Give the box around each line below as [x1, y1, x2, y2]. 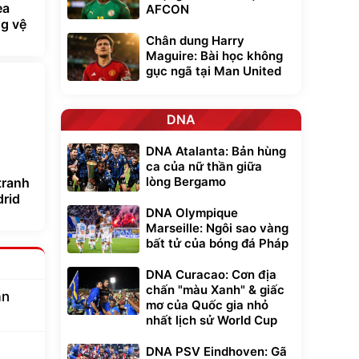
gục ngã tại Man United [146, 63, 281, 79]
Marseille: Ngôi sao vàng [146, 220, 288, 236]
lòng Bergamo [146, 174, 226, 189]
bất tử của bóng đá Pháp [146, 236, 288, 251]
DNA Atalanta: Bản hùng [146, 143, 286, 159]
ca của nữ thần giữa [146, 159, 262, 174]
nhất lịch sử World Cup [146, 313, 277, 328]
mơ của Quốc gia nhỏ [146, 297, 268, 313]
